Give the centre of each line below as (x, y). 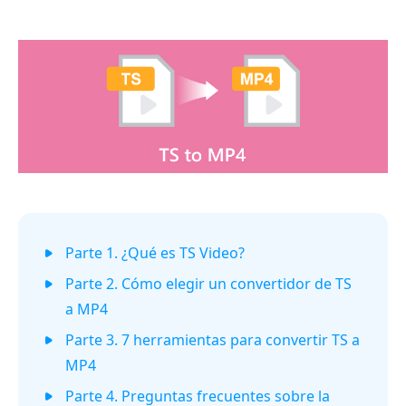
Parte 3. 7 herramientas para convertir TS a (213, 339)
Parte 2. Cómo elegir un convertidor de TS (208, 283)
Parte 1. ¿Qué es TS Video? (155, 252)
